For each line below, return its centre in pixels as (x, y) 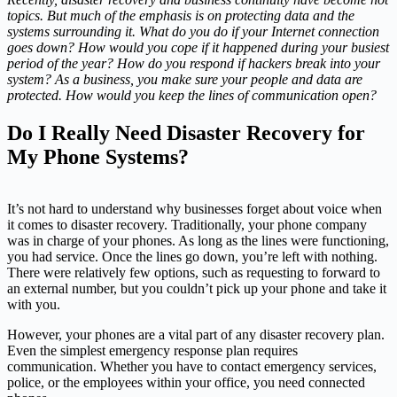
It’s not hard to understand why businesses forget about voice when (195, 208)
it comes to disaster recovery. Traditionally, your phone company (187, 224)
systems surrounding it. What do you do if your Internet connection (193, 32)
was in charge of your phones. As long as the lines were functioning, (198, 240)
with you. (34, 304)
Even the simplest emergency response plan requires (152, 350)
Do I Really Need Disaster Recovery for (186, 133)
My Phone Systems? (98, 157)
